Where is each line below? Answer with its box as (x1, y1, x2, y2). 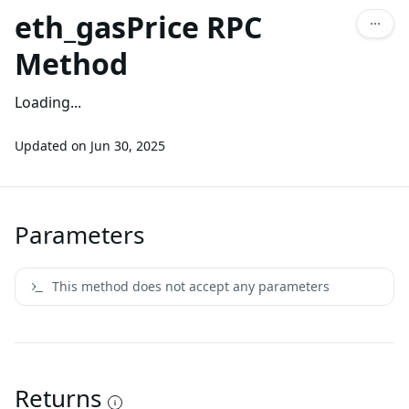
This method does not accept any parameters (52, 278, 330, 295)
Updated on (15, 137, 87, 154)
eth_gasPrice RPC (15, 7, 262, 47)
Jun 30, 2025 (90, 137, 165, 154)
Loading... (15, 92, 81, 112)
